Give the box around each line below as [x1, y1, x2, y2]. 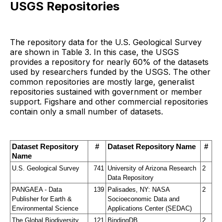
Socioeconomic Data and [107, 195, 179, 203]
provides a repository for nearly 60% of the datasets [10, 56, 209, 67]
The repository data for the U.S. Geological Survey [10, 37, 202, 47]
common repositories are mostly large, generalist [10, 76, 194, 87]
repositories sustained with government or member [10, 86, 202, 97]
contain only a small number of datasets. [10, 106, 163, 116]
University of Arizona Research [107, 164, 196, 172]
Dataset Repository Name [107, 142, 196, 151]
